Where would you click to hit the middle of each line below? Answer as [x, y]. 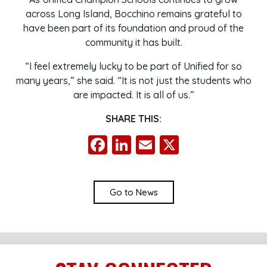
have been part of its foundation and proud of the [133, 28]
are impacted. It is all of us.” [133, 95]
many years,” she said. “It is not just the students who [133, 80]
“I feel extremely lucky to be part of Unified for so [133, 66]
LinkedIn [167, 145]
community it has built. [133, 42]
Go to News [133, 192]
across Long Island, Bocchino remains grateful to [133, 14]
